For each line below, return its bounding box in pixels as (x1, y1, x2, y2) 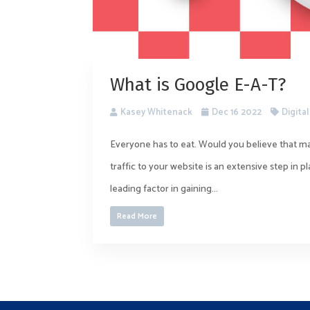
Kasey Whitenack (120, 104, 193, 120)
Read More (117, 209, 157, 223)
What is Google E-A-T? (110, 73, 286, 95)
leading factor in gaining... (110, 181, 219, 197)
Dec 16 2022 (212, 104, 262, 120)
